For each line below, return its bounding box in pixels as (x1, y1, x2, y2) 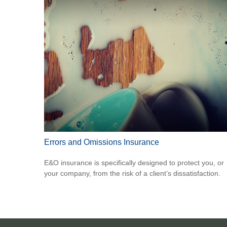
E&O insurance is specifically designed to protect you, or (44, 159, 224, 167)
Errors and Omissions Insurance (44, 138, 159, 147)
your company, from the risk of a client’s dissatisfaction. (44, 169, 220, 178)
